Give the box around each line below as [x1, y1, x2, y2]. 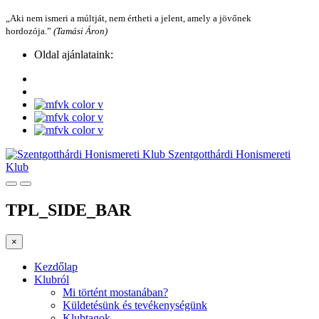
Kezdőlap [34, 260, 78, 273]
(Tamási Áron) [53, 26, 108, 36]
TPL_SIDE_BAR [6, 200, 131, 219]
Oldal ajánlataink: [34, 48, 113, 61]
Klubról [34, 273, 69, 286]
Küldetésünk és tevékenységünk [63, 298, 207, 311]
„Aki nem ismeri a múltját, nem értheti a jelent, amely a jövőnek [6, 13, 251, 23]
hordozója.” [6, 26, 53, 36]
